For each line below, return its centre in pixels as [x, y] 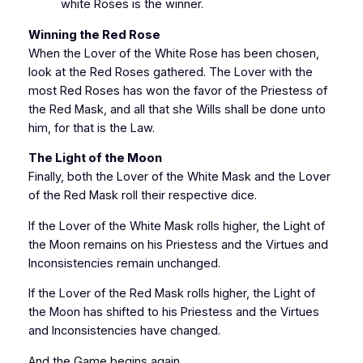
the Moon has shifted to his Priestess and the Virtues [173, 312]
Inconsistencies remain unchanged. [124, 263]
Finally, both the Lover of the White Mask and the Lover [179, 177]
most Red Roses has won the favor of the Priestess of [177, 90]
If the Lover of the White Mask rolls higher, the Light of [176, 226]
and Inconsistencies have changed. [124, 331]
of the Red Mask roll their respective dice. [142, 196]
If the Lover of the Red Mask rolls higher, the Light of [171, 294]
